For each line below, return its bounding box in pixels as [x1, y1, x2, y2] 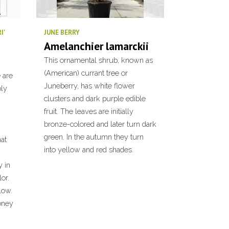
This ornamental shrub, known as [44, 56, 153, 64]
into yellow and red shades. [44, 145, 133, 154]
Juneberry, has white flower [44, 81, 135, 90]
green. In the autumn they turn [44, 132, 144, 141]
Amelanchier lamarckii [44, 39, 149, 53]
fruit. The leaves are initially [44, 107, 133, 116]
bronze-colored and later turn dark [44, 120, 156, 128]
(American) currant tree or [44, 68, 128, 77]
